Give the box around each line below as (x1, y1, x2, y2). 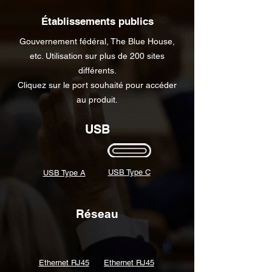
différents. (78, 66, 117, 75)
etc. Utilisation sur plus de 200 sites (30, 51, 165, 61)
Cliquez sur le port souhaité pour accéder (18, 80, 177, 90)
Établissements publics (41, 15, 154, 27)
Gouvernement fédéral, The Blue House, (19, 36, 175, 46)
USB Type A (42, 168, 86, 177)
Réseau (76, 207, 118, 220)
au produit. (76, 95, 118, 104)
